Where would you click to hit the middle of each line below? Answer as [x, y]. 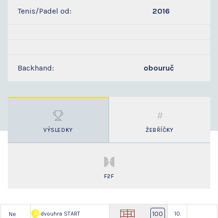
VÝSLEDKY [58, 130]
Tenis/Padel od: [45, 11]
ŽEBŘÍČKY [160, 130]
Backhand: [36, 68]
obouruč [159, 68]
